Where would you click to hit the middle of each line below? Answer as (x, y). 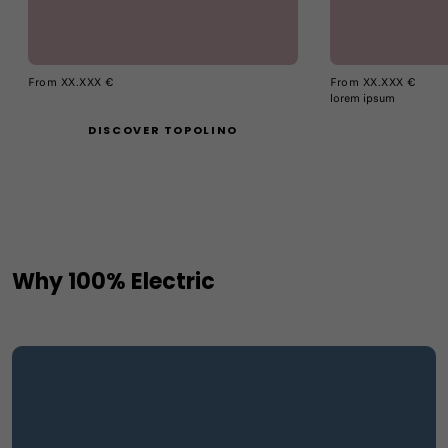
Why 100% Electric (113, 282)
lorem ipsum (362, 97)
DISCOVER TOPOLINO (163, 130)
